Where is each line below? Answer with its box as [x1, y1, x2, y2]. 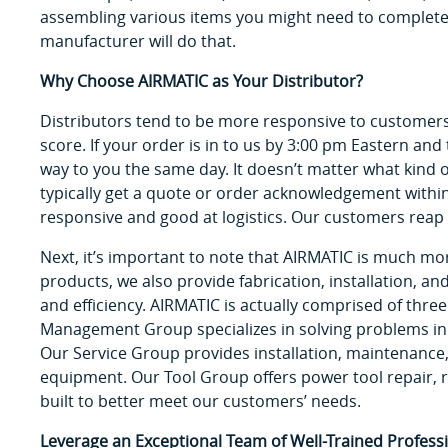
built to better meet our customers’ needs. [40, 389, 361, 412]
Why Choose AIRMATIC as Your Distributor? [40, 69, 363, 92]
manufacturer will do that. [40, 29, 236, 52]
